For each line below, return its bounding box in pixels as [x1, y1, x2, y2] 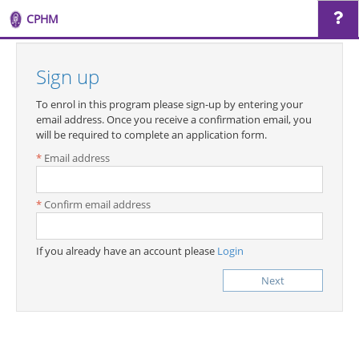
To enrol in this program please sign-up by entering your [36, 97, 303, 111]
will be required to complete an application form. [36, 127, 267, 142]
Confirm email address [44, 197, 151, 212]
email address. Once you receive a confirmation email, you [36, 112, 312, 127]
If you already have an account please [36, 244, 217, 258]
